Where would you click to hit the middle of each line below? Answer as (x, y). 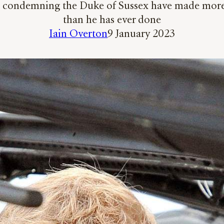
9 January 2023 (141, 34)
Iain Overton (78, 34)
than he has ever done (112, 20)
